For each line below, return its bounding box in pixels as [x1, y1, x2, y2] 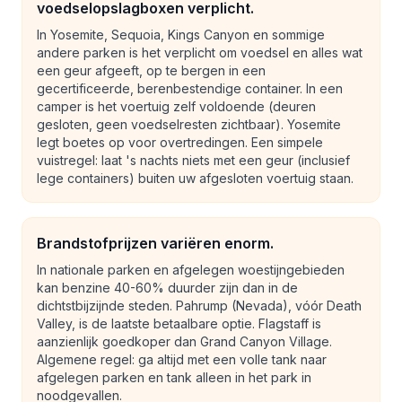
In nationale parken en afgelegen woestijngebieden [37, 262, 345, 277]
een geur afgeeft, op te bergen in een [37, 63, 266, 78]
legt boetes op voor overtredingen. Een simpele [37, 135, 323, 150]
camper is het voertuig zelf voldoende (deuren [37, 99, 316, 114]
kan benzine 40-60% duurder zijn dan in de [37, 280, 298, 295]
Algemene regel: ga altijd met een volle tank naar [37, 352, 327, 367]
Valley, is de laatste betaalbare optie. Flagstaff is [37, 316, 321, 331]
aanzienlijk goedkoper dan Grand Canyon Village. [37, 334, 332, 349]
